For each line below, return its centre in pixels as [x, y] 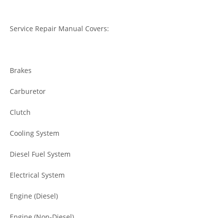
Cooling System [35, 133]
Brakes [21, 70]
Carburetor [28, 91]
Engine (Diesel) [34, 196]
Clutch [20, 112]
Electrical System [37, 175]
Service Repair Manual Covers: [59, 28]
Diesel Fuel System [40, 154]
